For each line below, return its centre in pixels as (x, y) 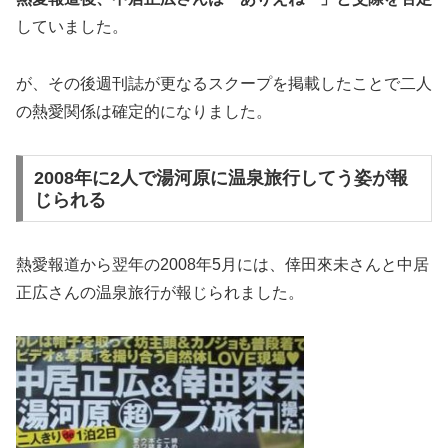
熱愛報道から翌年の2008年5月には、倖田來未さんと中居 (222, 265)
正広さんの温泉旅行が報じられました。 (160, 293)
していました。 (72, 27)
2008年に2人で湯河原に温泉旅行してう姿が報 (220, 177)
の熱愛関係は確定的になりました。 (144, 111)
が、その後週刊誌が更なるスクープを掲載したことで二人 (224, 83)
